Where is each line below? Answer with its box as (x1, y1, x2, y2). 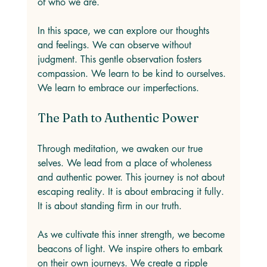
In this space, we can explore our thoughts (37, 24, 212, 37)
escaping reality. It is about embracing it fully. (37, 185, 227, 198)
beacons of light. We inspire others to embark (37, 243, 226, 255)
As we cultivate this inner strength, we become (37, 228, 228, 241)
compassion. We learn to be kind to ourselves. (37, 67, 229, 80)
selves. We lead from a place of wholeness (37, 157, 215, 169)
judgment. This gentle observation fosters (37, 53, 204, 66)
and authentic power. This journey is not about (37, 171, 228, 184)
